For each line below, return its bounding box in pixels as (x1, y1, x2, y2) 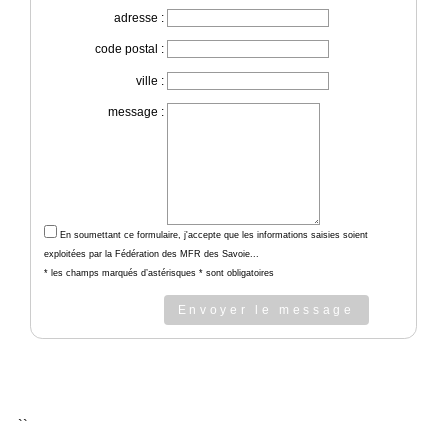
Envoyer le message (177, 303, 355, 318)
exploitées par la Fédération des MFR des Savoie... (43, 249, 259, 260)
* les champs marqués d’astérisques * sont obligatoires (43, 268, 274, 279)
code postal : (94, 42, 164, 57)
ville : (135, 73, 164, 88)
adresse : (113, 11, 164, 26)
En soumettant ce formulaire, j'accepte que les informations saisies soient (56, 230, 368, 241)
